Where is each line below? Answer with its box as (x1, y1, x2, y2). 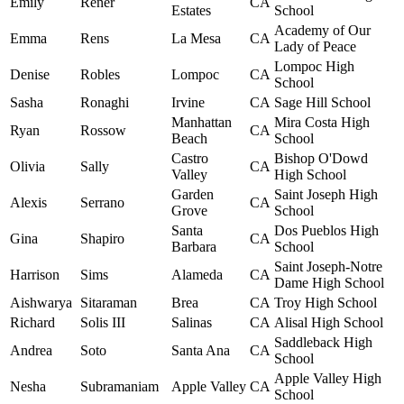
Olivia (10, 159, 45, 175)
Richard (10, 315, 55, 331)
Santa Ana (171, 343, 230, 359)
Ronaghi (80, 95, 129, 111)
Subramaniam (80, 379, 159, 395)
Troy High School (274, 295, 377, 311)
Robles (80, 67, 120, 83)
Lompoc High (274, 59, 354, 75)
